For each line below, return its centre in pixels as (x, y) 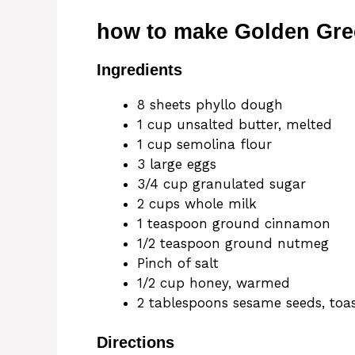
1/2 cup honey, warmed (214, 282)
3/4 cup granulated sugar (221, 183)
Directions (136, 343)
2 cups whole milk (197, 203)
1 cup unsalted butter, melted (235, 124)
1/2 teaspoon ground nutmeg (233, 243)
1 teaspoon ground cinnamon (234, 223)
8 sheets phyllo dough (210, 104)
